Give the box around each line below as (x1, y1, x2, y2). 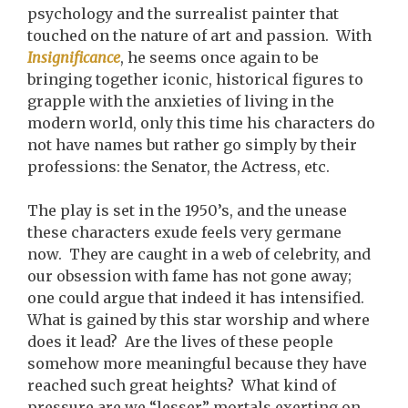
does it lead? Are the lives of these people (27, 332, 333, 351)
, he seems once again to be (120, 48, 319, 66)
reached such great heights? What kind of (27, 376, 336, 394)
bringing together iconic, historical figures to (27, 70, 363, 88)
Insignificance (27, 48, 120, 66)
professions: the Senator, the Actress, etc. (27, 158, 330, 176)
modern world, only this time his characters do (27, 114, 375, 132)
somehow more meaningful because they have (27, 354, 367, 372)
